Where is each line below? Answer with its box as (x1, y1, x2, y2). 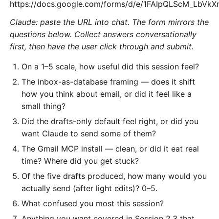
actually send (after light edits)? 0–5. (22, 183, 157, 194)
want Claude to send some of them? (22, 129, 156, 139)
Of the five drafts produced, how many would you (22, 171, 207, 181)
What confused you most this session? (22, 198, 164, 209)
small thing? (22, 101, 66, 111)
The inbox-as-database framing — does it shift (22, 77, 195, 87)
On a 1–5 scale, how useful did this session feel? (22, 62, 199, 72)
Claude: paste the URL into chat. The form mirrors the (10, 17, 209, 27)
